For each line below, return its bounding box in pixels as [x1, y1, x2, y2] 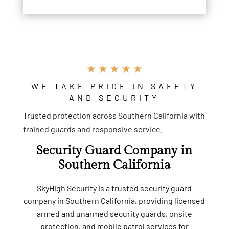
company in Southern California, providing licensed [24, 195, 205, 205]
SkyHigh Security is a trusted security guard [37, 182, 192, 193]
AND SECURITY [69, 92, 160, 102]
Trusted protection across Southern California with [22, 110, 205, 120]
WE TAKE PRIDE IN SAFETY [31, 81, 198, 91]
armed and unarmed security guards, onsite [36, 208, 192, 218]
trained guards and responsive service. [22, 124, 163, 134]
